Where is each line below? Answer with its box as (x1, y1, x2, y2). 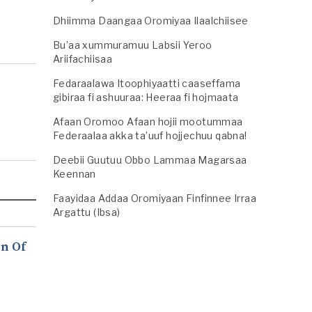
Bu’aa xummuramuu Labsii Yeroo (53, 39, 212, 51)
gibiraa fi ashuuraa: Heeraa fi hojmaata (53, 91, 239, 103)
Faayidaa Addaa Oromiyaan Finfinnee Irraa (53, 192, 256, 204)
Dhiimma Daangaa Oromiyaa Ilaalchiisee (53, 15, 249, 26)
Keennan (53, 168, 96, 180)
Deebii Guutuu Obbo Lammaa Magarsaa (53, 154, 247, 166)
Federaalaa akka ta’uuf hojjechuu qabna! (53, 130, 247, 141)
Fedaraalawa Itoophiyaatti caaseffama (53, 77, 241, 89)
